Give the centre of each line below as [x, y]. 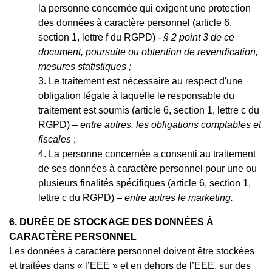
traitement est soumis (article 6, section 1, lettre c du [149, 110]
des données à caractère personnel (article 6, [135, 22]
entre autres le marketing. [179, 197]
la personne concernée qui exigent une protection [144, 8]
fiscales [55, 139]
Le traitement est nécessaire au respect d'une [146, 81]
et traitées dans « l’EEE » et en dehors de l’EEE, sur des [130, 265]
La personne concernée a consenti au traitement [152, 154]
